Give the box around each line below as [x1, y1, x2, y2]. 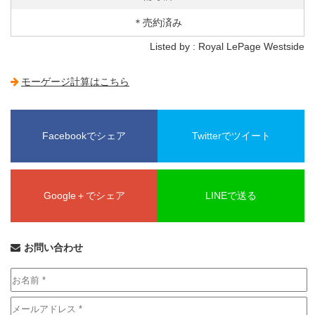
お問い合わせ [24, 242, 83, 254]
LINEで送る [205, 189, 257, 201]
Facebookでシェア [42, 129, 126, 141]
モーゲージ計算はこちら [21, 75, 129, 87]
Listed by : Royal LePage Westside [150, 40, 304, 52]
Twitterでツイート [191, 129, 271, 141]
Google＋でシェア [43, 189, 125, 201]
